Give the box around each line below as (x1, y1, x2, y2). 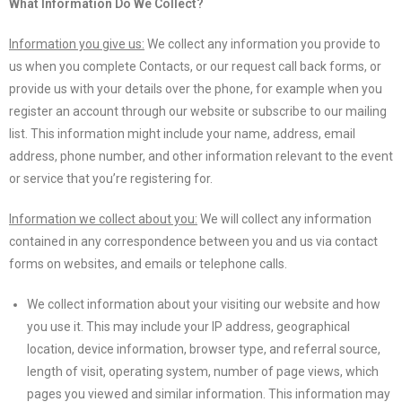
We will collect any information (197, 212, 371, 226)
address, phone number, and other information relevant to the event (9, 149, 393, 163)
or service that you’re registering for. (9, 171, 213, 186)
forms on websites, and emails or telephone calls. (9, 257, 287, 271)
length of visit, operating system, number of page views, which (27, 364, 379, 379)
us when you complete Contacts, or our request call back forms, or (9, 59, 381, 74)
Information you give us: (9, 37, 144, 51)
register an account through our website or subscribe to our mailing (9, 104, 387, 118)
